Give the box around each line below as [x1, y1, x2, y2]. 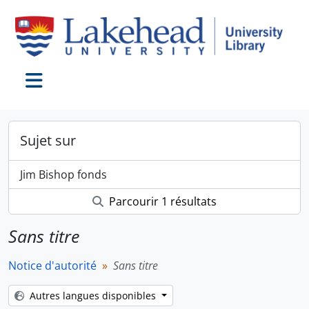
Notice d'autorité [8, 258, 97, 274]
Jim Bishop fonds [20, 167, 107, 183]
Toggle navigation [33, 87, 145, 106]
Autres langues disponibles [30, 289, 159, 303]
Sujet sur [20, 131, 76, 150]
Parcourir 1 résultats [106, 194, 217, 210]
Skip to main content [6, 3, 101, 17]
